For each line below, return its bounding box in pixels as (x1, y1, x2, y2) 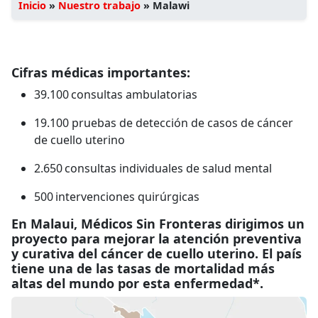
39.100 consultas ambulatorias (34, 86, 200, 102)
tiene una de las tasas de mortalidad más (11, 259, 275, 277)
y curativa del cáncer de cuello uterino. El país (11, 244, 302, 262)
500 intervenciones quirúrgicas (34, 188, 202, 204)
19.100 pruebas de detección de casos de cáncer (34, 114, 293, 131)
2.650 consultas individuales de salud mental (34, 160, 275, 176)
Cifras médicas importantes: (11, 63, 190, 81)
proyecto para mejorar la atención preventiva (11, 229, 302, 247)
